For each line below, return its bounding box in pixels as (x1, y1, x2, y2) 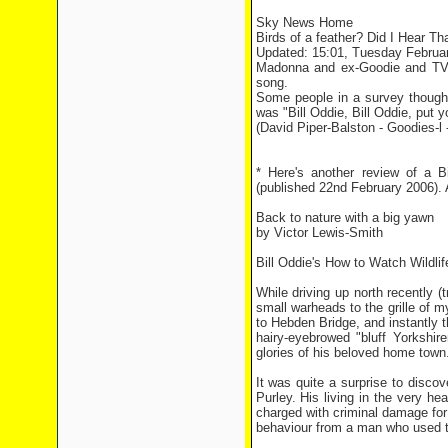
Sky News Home (255, 15, 353, 30)
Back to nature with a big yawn (255, 210, 434, 225)
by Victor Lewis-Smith (255, 225, 383, 240)
